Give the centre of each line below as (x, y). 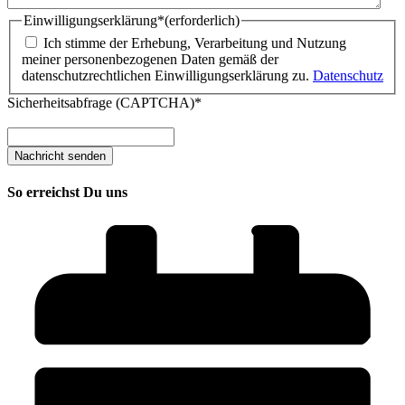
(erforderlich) (202, 20)
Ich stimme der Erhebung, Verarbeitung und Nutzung (195, 43)
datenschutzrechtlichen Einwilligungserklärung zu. (167, 76)
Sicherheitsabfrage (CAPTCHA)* (104, 103)
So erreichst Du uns (67, 193)
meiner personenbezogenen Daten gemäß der (150, 60)
